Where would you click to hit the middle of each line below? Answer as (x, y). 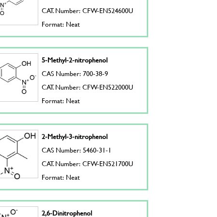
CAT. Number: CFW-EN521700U (88, 163)
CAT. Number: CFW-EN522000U (88, 87)
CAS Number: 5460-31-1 (77, 150)
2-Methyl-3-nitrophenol (75, 136)
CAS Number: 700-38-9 (75, 73)
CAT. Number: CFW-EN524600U (88, 10)
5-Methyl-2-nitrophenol (75, 60)
